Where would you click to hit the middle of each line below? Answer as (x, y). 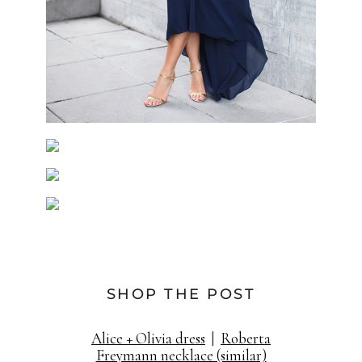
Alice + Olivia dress (148, 339)
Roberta (246, 339)
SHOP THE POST (181, 295)
